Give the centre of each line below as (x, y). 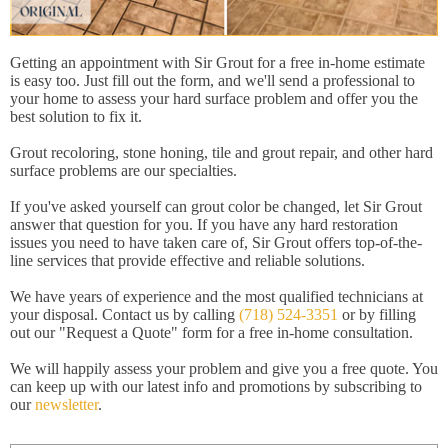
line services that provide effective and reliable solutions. (187, 260)
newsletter (66, 404)
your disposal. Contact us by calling (124, 314)
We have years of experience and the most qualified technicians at (216, 296)
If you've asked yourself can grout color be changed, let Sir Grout (216, 206)
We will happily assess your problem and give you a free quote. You (224, 368)
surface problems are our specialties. (123, 170)
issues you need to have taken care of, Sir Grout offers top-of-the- (216, 242)
